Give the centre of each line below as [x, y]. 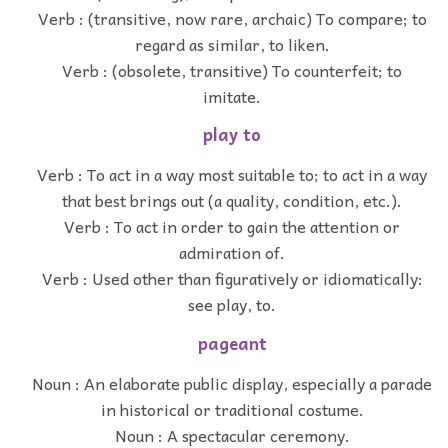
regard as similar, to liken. [232, 43]
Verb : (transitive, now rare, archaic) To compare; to [232, 17]
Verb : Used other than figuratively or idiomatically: [232, 278]
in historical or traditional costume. [232, 408]
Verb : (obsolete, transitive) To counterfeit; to [232, 69]
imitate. [232, 95]
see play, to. [232, 304]
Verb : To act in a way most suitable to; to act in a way [232, 174]
